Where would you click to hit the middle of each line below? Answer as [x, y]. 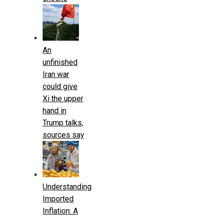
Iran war [56, 74]
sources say [63, 135]
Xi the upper [63, 98]
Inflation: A [60, 211]
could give [60, 86]
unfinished [60, 62]
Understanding [67, 186]
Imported [58, 199]
